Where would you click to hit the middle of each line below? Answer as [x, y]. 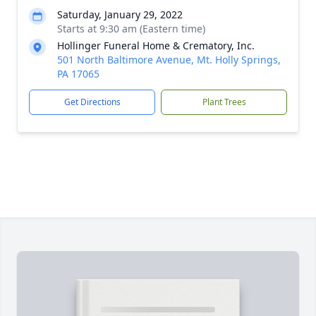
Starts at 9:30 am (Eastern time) [131, 29]
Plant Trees [224, 102]
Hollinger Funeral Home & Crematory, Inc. [156, 45]
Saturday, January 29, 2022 [120, 14]
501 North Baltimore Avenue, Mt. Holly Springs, [169, 60]
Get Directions [92, 102]
